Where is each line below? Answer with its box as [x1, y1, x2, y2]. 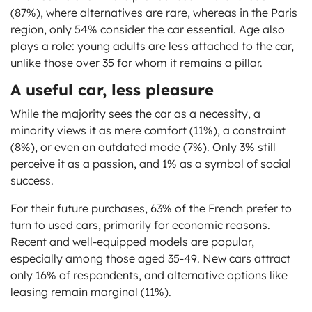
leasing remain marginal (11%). [10, 285, 171, 299]
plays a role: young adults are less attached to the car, [10, 39, 294, 54]
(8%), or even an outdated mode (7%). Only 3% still [10, 140, 276, 155]
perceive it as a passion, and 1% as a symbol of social [10, 157, 291, 171]
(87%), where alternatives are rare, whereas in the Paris [10, 6, 297, 20]
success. [10, 173, 54, 188]
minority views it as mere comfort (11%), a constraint [10, 123, 286, 138]
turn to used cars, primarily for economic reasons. [10, 218, 270, 233]
